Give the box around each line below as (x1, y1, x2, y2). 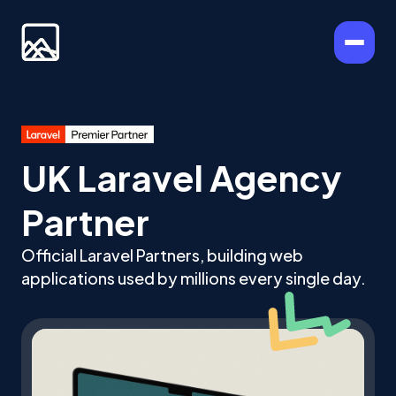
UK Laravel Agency (21, 155, 341, 200)
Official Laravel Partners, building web (21, 245, 303, 265)
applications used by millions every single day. (21, 268, 366, 288)
